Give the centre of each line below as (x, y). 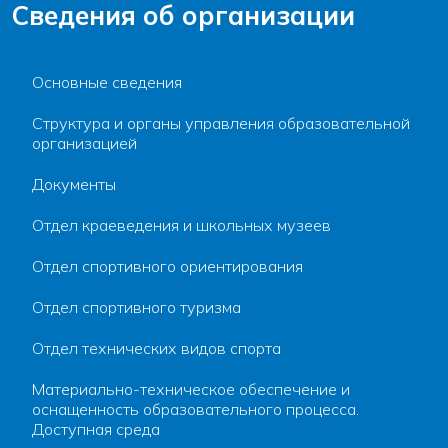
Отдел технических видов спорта (156, 347)
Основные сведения (107, 81)
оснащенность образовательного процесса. (195, 408)
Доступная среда (96, 428)
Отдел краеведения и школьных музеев (181, 224)
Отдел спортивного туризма (136, 306)
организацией (84, 142)
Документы (74, 183)
